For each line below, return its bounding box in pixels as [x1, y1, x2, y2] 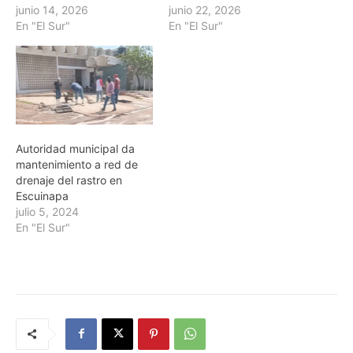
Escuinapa [16, 188, 69, 203]
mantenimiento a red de [16, 157, 138, 171]
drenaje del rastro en [16, 173, 122, 187]
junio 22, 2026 [169, 3, 241, 17]
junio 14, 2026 [16, 3, 88, 17]
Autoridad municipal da [16, 141, 135, 155]
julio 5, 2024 [16, 204, 79, 218]
